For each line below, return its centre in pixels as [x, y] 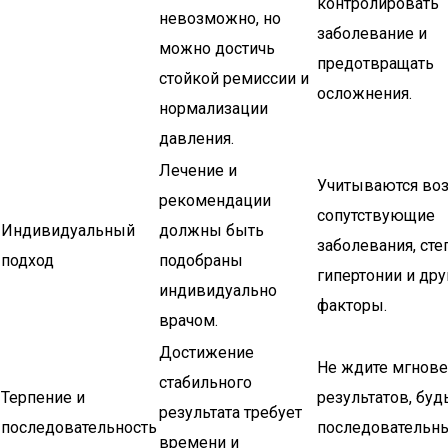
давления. [196, 138]
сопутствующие [376, 215]
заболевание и [372, 33]
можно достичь [217, 48]
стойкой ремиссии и [234, 78]
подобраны [201, 260]
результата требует [230, 412]
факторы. [352, 305]
